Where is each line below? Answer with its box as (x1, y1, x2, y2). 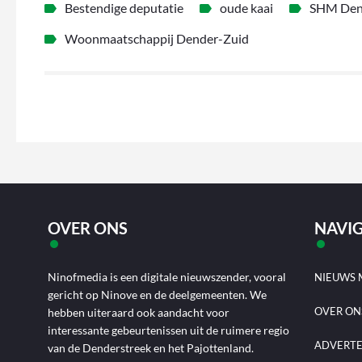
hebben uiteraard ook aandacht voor (48, 305, 230, 320)
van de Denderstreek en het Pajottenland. (48, 341, 255, 356)
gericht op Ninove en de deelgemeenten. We (48, 288, 267, 302)
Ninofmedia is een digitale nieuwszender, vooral (48, 270, 287, 284)
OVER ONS (48, 218, 128, 238)
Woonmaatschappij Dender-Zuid (65, 31, 249, 47)
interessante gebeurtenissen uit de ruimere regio (48, 323, 290, 338)
